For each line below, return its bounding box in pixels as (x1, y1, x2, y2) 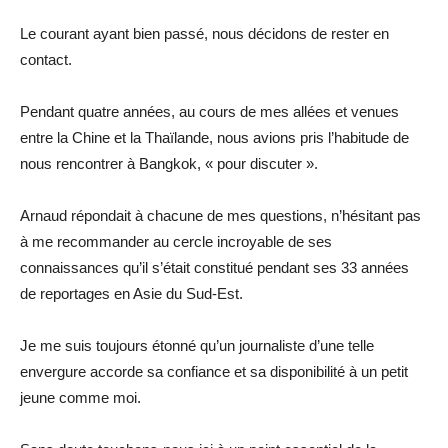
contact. (20, 50, 72, 68)
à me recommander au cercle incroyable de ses (20, 232, 332, 250)
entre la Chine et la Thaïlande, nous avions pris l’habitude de (20, 128, 409, 146)
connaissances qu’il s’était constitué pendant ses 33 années (20, 258, 409, 276)
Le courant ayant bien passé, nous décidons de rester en (20, 24, 389, 42)
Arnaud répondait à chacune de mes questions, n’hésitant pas (20, 206, 421, 224)
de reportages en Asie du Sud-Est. (20, 284, 243, 302)
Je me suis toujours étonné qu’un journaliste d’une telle (20, 336, 374, 354)
